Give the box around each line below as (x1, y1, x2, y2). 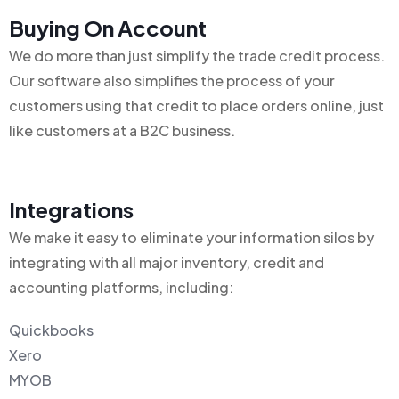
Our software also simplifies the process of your (9, 71, 335, 90)
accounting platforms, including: (9, 278, 233, 297)
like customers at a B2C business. (9, 121, 235, 140)
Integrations (9, 196, 134, 223)
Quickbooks (9, 321, 94, 339)
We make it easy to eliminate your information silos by (9, 228, 374, 247)
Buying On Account (9, 14, 207, 41)
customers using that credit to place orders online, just (9, 96, 384, 115)
